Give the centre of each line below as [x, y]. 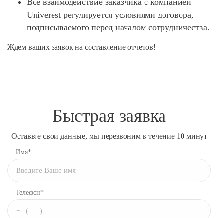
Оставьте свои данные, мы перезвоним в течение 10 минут [109, 136]
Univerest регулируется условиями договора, [110, 14]
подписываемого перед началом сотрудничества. [118, 27]
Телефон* [30, 192]
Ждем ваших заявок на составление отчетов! [82, 47]
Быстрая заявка [109, 116]
